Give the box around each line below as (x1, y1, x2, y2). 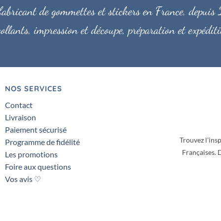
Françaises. (182, 147, 218, 156)
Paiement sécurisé (4, 124, 67, 134)
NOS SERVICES (4, 83, 62, 93)
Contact (4, 100, 33, 110)
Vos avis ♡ (4, 174, 41, 184)
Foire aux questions (4, 161, 71, 171)
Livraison (4, 112, 36, 122)
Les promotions (4, 149, 58, 159)
